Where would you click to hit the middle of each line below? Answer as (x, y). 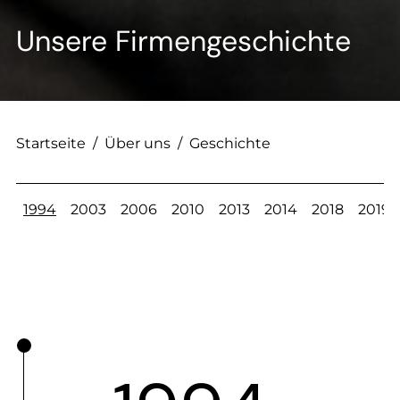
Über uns (137, 143)
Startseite (51, 143)
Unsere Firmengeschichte (183, 41)
